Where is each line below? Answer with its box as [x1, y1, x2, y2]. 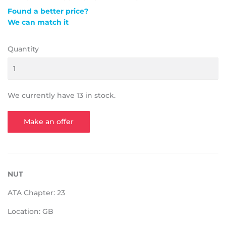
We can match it [8, 18, 69, 27]
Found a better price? [8, 7, 88, 16]
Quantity [8, 44, 39, 54]
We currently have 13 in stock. [8, 91, 116, 100]
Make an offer [24, 117, 74, 127]
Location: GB [8, 207, 53, 216]
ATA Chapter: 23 [8, 188, 65, 198]
